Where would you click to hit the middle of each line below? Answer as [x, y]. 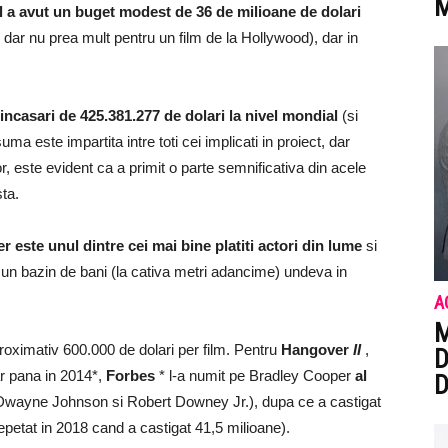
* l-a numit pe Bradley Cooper [255, 375]
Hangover [317, 349]
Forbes [130, 375]
